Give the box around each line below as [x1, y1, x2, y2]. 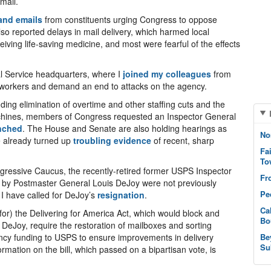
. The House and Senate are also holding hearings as [22, 122, 227, 134]
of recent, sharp [151, 134, 214, 146]
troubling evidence [73, 134, 151, 146]
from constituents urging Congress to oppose [42, 13, 217, 25]
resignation [97, 189, 145, 201]
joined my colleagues [123, 68, 211, 80]
